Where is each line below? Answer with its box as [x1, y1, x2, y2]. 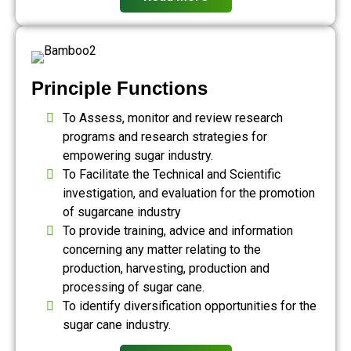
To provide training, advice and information [63, 223, 293, 238]
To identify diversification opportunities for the [63, 298, 317, 313]
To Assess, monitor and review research [63, 110, 283, 125]
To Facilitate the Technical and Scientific [63, 166, 280, 182]
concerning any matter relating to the [63, 241, 261, 257]
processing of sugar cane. [63, 279, 204, 295]
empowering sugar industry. [63, 147, 213, 163]
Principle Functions [31, 77, 208, 99]
